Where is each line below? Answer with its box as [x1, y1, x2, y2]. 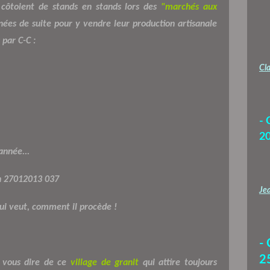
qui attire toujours [139, 257, 218, 268]
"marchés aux [161, 2, 218, 12]
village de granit [70, 257, 139, 268]
